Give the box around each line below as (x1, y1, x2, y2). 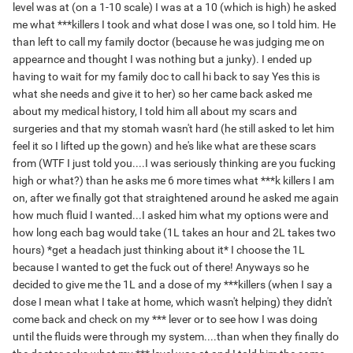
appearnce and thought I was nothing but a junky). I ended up (13, 53, 312, 66)
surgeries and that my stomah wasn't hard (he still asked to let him (13, 122, 334, 136)
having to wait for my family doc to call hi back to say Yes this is (13, 70, 320, 84)
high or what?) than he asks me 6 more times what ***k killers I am (13, 174, 334, 188)
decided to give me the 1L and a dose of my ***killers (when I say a (13, 278, 333, 292)
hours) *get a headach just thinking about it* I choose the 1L (13, 243, 305, 257)
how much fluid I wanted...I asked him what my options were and (13, 209, 329, 222)
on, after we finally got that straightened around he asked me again (13, 191, 339, 205)
